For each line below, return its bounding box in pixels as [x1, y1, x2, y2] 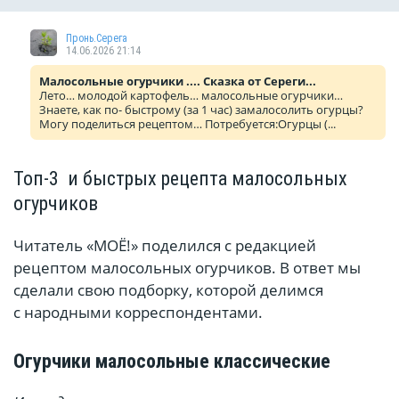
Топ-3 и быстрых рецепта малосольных [13, 167, 347, 191]
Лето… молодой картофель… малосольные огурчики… [39, 87, 343, 104]
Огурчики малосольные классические [13, 350, 330, 373]
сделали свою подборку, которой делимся [13, 280, 323, 301]
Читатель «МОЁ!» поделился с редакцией [13, 235, 316, 256]
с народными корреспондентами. [13, 302, 263, 323]
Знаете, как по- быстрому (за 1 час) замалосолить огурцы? [39, 102, 363, 118]
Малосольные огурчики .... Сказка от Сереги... [39, 73, 316, 90]
